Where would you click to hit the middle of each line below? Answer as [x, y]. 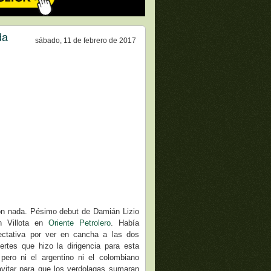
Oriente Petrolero [79, 223]
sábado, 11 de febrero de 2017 [85, 40]
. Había [125, 223]
